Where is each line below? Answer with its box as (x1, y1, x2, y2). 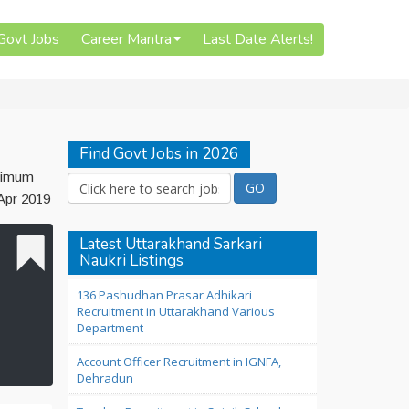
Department (76, 320, 143, 336)
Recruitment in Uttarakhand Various (76, 303, 275, 320)
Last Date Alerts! (203, 29, 313, 49)
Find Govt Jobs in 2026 (79, 143, 238, 164)
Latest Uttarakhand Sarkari (79, 234, 262, 255)
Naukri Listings (79, 250, 184, 271)
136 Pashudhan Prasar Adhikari (76, 287, 252, 303)
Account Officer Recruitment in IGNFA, (76, 353, 281, 370)
